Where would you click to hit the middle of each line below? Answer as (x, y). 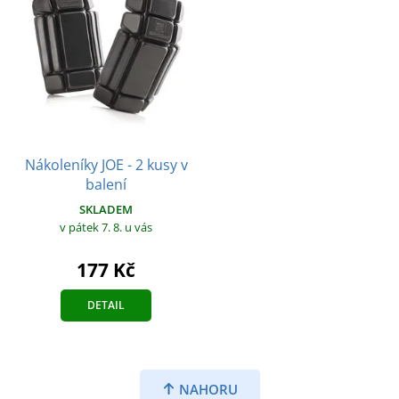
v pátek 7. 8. (92, 227)
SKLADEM (106, 209)
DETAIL (106, 305)
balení (106, 184)
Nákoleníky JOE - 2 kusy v (106, 164)
